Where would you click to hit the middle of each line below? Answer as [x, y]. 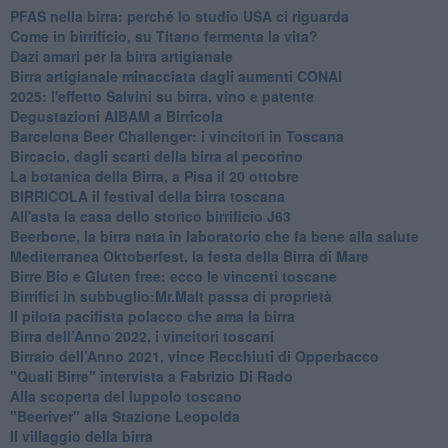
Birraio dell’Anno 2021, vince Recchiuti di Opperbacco [194, 355]
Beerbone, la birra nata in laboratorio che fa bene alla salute [214, 235]
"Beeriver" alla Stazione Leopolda [124, 415]
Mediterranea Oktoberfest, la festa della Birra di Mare [189, 255]
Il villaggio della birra [81, 435]
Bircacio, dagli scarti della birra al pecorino [156, 155]
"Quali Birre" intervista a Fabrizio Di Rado [151, 375]
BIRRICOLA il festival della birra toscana [147, 195]
